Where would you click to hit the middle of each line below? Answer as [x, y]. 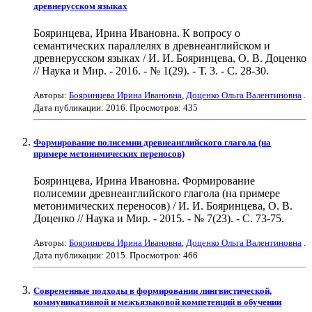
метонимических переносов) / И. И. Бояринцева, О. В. [163, 206]
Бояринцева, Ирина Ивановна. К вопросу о [137, 33]
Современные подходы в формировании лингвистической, [153, 290]
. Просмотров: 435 [162, 108]
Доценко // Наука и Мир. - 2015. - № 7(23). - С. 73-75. [159, 219]
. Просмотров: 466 [162, 256]
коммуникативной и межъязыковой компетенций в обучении [157, 302]
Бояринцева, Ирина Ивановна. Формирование [144, 181]
